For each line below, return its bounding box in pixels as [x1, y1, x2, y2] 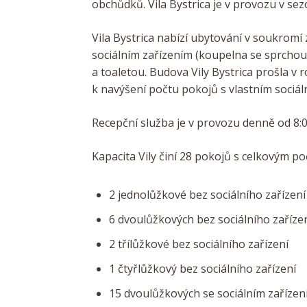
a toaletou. [92, 64, 150, 80]
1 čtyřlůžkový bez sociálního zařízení [109, 261, 297, 277]
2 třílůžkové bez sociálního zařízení [109, 236, 289, 252]
